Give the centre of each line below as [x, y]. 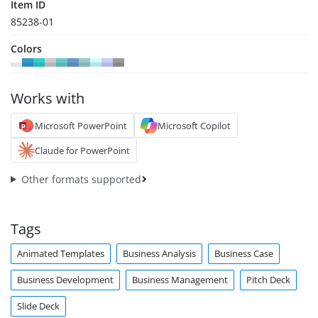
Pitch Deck [268, 280]
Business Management [180, 280]
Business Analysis [159, 254]
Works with [48, 99]
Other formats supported [82, 180]
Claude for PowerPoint [82, 150]
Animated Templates [61, 254]
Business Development [65, 280]
